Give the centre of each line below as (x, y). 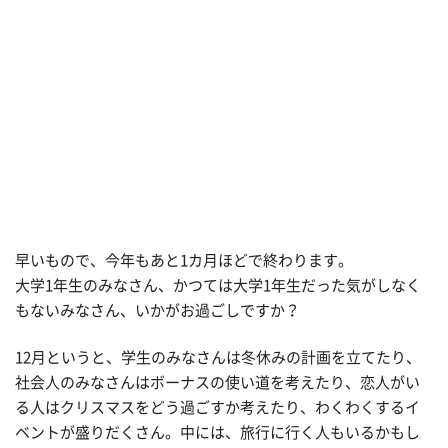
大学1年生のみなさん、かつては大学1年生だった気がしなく (218, 285)
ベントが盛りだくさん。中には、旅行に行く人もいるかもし (217, 432)
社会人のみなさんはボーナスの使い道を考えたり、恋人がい (217, 382)
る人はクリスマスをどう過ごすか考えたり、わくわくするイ (217, 407)
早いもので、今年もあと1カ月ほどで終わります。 (184, 260)
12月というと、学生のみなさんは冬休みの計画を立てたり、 (218, 357)
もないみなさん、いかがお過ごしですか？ (157, 310)
